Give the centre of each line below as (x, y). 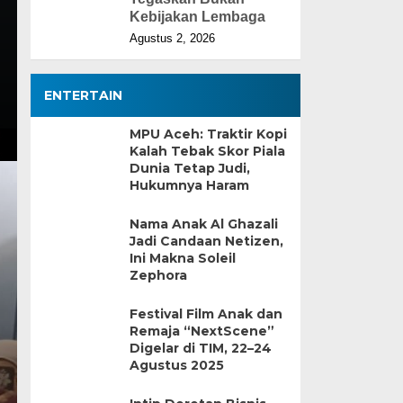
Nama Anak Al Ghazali (203, 224)
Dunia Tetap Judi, (189, 168)
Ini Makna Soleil (182, 258)
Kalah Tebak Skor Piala (207, 151)
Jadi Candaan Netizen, (206, 241)
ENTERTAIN (83, 95)
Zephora (158, 275)
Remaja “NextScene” (201, 331)
